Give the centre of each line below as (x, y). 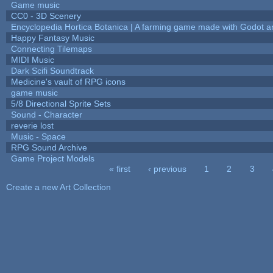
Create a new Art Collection (58, 187)
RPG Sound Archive (49, 147)
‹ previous (168, 168)
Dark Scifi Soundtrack (52, 70)
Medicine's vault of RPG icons (68, 81)
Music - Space (38, 136)
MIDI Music (32, 59)
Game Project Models (52, 158)
